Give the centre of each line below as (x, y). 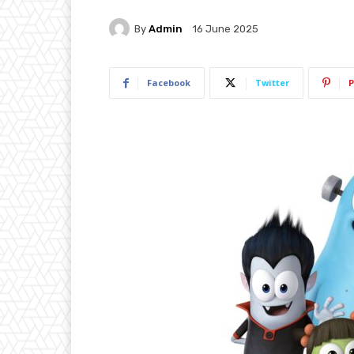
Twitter (272, 83)
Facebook (169, 83)
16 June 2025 (226, 29)
